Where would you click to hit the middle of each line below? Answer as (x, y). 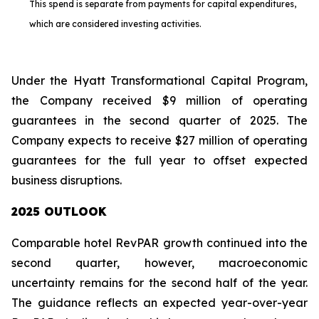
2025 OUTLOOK (59, 211)
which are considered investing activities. (115, 24)
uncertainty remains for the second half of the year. (159, 283)
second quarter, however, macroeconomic (159, 263)
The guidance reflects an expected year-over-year (159, 303)
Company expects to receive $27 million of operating (159, 140)
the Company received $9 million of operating (159, 100)
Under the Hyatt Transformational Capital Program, (159, 80)
